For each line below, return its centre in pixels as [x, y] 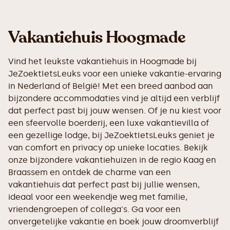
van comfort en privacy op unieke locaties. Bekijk [108, 148]
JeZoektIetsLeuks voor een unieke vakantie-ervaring [115, 74]
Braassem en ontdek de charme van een [90, 172]
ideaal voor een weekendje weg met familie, [98, 197]
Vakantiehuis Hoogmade [97, 37]
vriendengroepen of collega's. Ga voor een [94, 209]
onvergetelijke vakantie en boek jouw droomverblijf [113, 222]
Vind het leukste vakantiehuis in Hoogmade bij [102, 61]
